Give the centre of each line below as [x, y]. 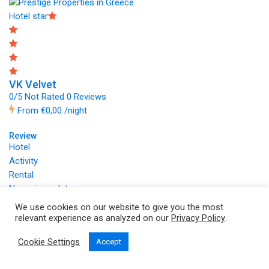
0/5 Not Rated [37, 97]
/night [76, 110]
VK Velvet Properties [133, 202]
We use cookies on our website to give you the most [119, 207]
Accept [109, 242]
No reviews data [41, 189]
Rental [21, 175]
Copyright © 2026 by [50, 202]
